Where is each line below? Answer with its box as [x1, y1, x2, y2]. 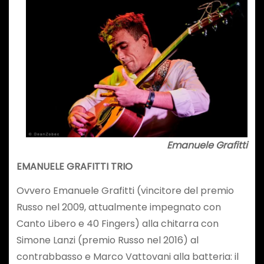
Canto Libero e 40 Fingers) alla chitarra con [16, 217, 219, 230]
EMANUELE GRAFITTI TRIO [16, 160, 133, 174]
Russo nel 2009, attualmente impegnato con [16, 200, 221, 214]
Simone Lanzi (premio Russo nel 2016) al [16, 233, 199, 247]
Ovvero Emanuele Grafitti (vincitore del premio [16, 184, 234, 197]
